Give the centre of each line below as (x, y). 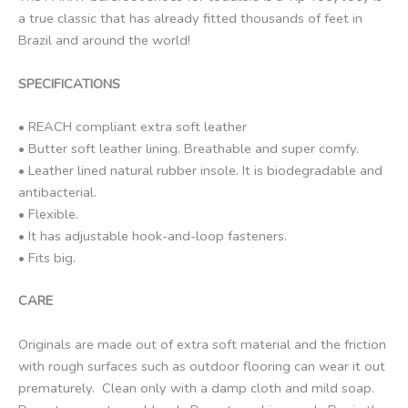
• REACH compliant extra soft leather (133, 126)
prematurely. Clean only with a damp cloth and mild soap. (196, 388)
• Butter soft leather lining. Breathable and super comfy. (189, 148)
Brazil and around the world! (104, 41)
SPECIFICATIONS (69, 83)
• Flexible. (48, 214)
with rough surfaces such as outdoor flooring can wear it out (202, 366)
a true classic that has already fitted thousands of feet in (190, 19)
